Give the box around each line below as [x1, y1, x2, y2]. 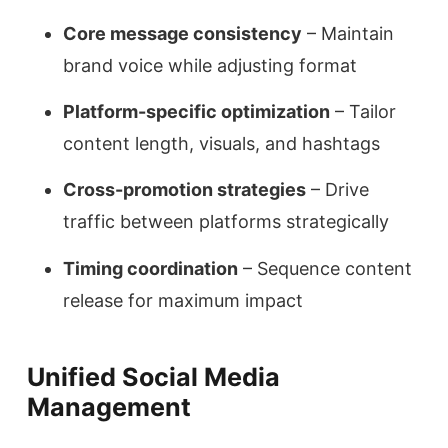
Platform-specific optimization [63, 101, 330, 123]
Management [27, 391, 191, 422]
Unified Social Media [27, 361, 280, 392]
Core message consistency [63, 22, 302, 44]
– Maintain [302, 22, 394, 44]
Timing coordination [63, 257, 238, 279]
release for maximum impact [63, 289, 303, 311]
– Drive [306, 179, 369, 201]
